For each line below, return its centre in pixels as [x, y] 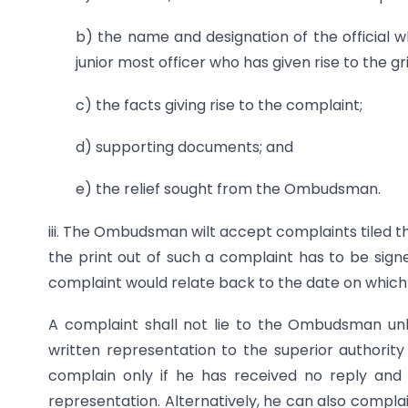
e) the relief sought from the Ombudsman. [228, 189]
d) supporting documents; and [184, 147]
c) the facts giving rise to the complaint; [219, 105]
